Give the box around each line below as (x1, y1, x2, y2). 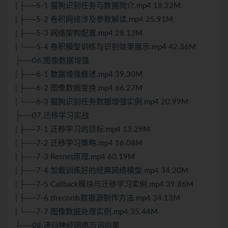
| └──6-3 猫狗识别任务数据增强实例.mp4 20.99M (15, 98, 188, 106)
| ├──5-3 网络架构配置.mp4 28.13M (15, 30, 142, 38)
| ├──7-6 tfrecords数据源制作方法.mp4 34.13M (15, 194, 180, 203)
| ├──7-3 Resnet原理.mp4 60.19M (15, 153, 135, 161)
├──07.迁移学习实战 (15, 112, 89, 120)
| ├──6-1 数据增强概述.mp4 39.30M (15, 71, 142, 79)
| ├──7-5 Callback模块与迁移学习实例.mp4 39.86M (15, 181, 193, 189)
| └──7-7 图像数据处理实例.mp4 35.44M (15, 208, 158, 216)
